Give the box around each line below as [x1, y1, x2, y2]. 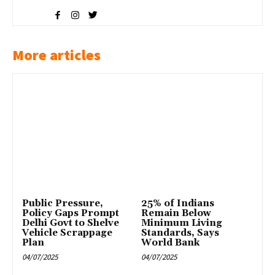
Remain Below [141, 207, 212, 219]
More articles [12, 45, 101, 64]
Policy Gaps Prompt [22, 207, 120, 219]
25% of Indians [141, 197, 215, 209]
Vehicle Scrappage [22, 227, 113, 239]
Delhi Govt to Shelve [22, 217, 120, 229]
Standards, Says [141, 227, 220, 239]
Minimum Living [141, 217, 223, 229]
